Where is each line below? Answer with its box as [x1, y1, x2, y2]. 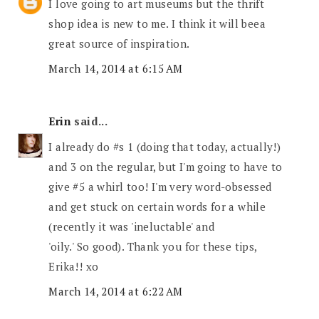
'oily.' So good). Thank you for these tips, [48, 239, 257, 253]
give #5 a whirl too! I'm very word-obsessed [48, 179, 272, 194]
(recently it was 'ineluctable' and [48, 219, 215, 234]
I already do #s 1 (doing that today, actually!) [48, 139, 281, 154]
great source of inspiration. [48, 36, 190, 51]
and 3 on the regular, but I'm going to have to [48, 159, 283, 174]
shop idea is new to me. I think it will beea [48, 16, 266, 31]
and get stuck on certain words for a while [48, 199, 266, 214]
